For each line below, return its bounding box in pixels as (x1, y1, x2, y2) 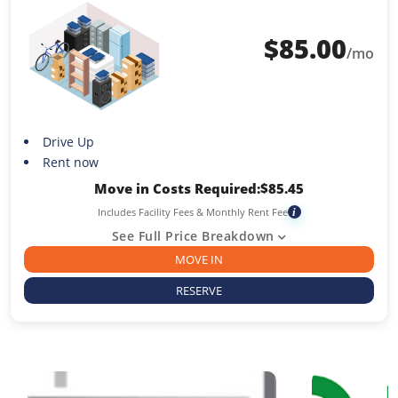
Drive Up (42, 133, 94, 151)
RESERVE (176, 283, 222, 299)
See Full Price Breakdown (111, 227, 275, 245)
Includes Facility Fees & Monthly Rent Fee (97, 205, 288, 219)
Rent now (42, 154, 99, 171)
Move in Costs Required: (94, 179, 260, 198)
